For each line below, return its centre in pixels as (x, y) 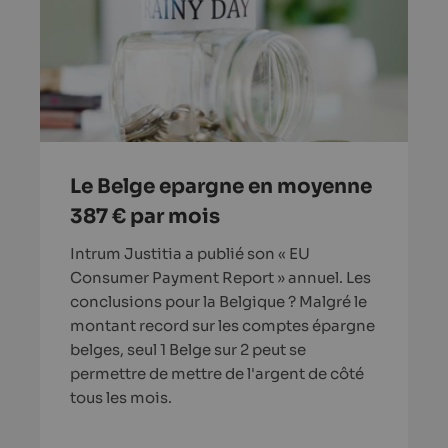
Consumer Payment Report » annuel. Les (220, 277)
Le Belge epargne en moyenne (221, 186)
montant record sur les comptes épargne (222, 325)
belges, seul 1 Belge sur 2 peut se (188, 349)
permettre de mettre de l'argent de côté (217, 373)
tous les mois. (121, 397)
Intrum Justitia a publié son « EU (190, 253)
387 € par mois (145, 216)
